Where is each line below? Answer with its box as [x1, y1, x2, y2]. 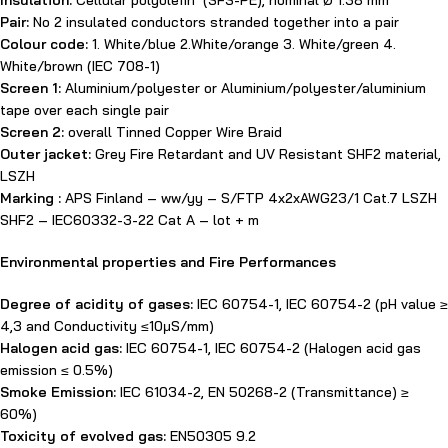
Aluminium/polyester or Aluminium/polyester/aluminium [61, 79, 426, 97]
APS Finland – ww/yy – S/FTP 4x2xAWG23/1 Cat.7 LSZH [61, 189, 437, 207]
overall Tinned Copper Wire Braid [64, 123, 282, 141]
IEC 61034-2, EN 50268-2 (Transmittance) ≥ [120, 383, 409, 401]
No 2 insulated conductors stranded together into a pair [29, 13, 399, 31]
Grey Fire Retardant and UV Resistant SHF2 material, [91, 145, 441, 163]
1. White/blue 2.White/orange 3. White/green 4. [88, 35, 396, 53]
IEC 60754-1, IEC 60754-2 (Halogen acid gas [126, 339, 421, 357]
